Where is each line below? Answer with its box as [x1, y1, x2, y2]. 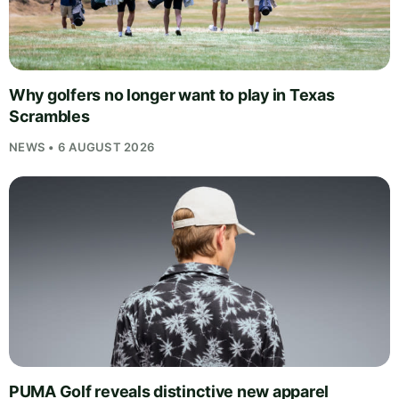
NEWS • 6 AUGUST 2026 [9, 139, 156, 154]
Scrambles [9, 106, 90, 126]
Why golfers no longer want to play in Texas [9, 85, 335, 104]
